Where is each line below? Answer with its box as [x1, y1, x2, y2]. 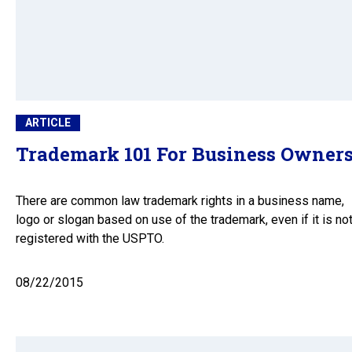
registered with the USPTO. [16, 231, 164, 247]
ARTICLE [25, 116, 71, 130]
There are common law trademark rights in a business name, [16, 193, 344, 209]
